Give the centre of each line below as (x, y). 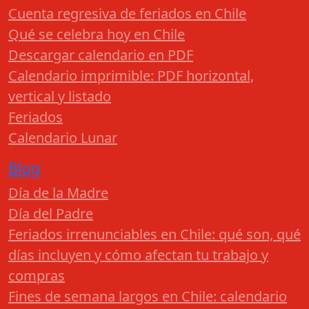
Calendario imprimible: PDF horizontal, (131, 76)
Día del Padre (51, 214)
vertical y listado (60, 97)
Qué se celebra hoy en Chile (97, 34)
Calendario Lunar (63, 138)
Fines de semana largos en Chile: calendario (148, 297)
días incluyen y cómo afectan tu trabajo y (138, 255)
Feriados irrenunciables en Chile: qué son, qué (154, 235)
